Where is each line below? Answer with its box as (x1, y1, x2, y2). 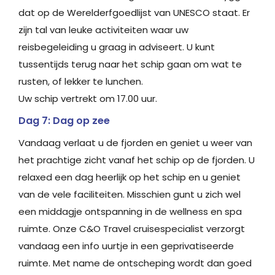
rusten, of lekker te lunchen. (18, 75, 143, 88)
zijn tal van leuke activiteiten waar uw (18, 23, 188, 37)
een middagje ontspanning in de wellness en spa (18, 205, 242, 219)
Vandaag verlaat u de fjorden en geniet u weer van (18, 136, 252, 150)
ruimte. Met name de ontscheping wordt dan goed (18, 257, 252, 270)
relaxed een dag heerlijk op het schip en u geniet (18, 171, 241, 184)
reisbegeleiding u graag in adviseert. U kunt (18, 41, 215, 54)
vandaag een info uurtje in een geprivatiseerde (18, 239, 234, 253)
